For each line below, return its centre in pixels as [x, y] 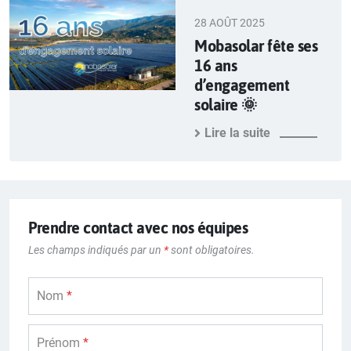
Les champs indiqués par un [96, 250]
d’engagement [242, 85]
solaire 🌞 [226, 105]
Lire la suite [237, 133]
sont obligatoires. [212, 250]
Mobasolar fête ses [256, 46]
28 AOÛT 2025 [230, 23]
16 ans [215, 66]
